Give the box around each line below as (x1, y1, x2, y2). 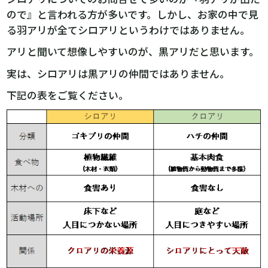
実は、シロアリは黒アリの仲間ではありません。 (7, 66, 230, 81)
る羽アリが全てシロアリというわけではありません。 (7, 22, 251, 37)
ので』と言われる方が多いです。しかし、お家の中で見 (7, 7, 259, 22)
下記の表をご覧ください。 (7, 88, 129, 103)
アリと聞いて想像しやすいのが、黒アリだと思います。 (7, 44, 260, 59)
